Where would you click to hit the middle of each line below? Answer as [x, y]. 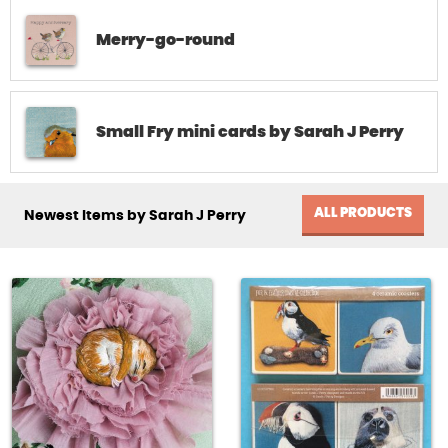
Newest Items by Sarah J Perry [135, 215]
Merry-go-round [165, 40]
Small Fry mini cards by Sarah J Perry [250, 132]
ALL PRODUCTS [363, 214]
